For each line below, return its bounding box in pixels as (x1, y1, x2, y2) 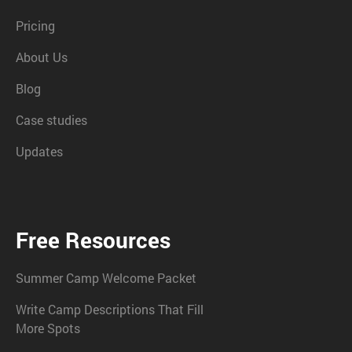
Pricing (16, 16, 55, 34)
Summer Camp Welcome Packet (16, 269, 196, 286)
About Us (16, 48, 68, 65)
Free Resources (16, 225, 170, 255)
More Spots (16, 319, 80, 336)
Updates (16, 142, 63, 159)
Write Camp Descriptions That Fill (16, 300, 203, 317)
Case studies (16, 111, 87, 128)
